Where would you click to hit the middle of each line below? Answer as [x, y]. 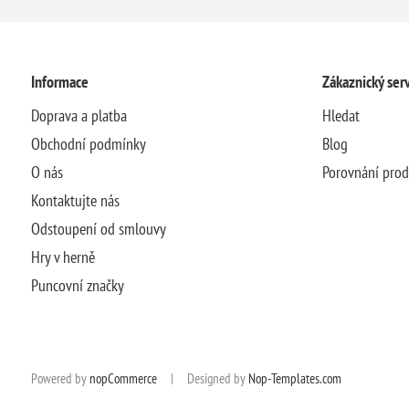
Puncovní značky [77, 285]
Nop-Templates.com [294, 378]
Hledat [341, 115]
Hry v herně [63, 257]
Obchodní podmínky [88, 143]
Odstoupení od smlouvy [98, 228]
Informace [59, 81]
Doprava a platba [79, 115]
